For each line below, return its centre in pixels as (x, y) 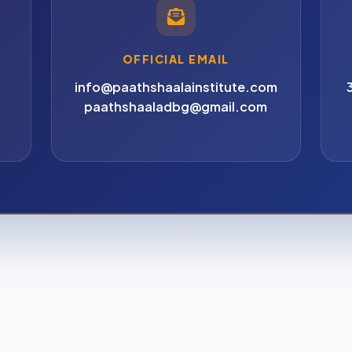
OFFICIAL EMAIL (176, 59)
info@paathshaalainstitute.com (176, 86)
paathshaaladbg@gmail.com (176, 106)
